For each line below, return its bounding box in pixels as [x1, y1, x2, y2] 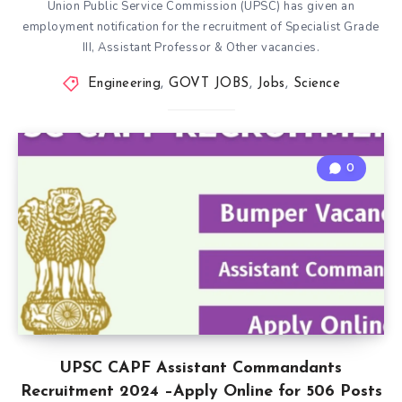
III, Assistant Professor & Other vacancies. [82, 39, 320, 56]
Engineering [87, 77, 161, 91]
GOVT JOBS [169, 77, 249, 91]
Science [293, 77, 340, 91]
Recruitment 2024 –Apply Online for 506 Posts [20, 383, 382, 400]
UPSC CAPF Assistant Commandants [60, 360, 342, 377]
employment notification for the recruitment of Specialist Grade [22, 19, 380, 35]
